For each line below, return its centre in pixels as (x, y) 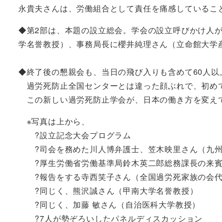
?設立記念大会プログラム (75, 135)
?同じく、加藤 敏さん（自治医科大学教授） (109, 204)
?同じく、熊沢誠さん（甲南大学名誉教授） (108, 190)
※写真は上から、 (54, 121)
